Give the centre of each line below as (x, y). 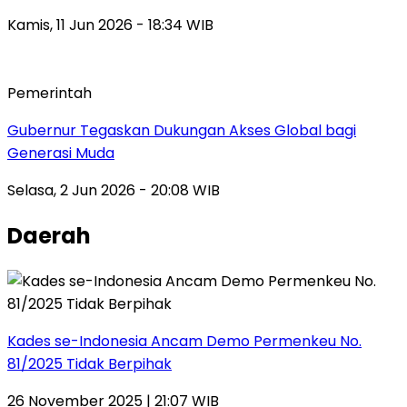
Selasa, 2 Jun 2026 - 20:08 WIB (114, 190)
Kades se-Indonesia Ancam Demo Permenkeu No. (184, 341)
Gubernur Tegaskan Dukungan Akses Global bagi (182, 130)
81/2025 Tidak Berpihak (89, 363)
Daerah (49, 235)
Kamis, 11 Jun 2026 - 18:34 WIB (110, 25)
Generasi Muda (61, 153)
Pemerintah (50, 93)
